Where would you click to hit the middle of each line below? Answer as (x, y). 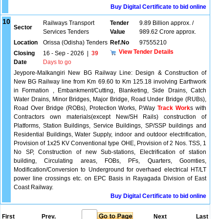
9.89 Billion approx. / (166, 23)
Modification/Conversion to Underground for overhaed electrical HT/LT (110, 170)
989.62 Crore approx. (168, 32)
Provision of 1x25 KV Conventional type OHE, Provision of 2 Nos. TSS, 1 (110, 143)
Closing (24, 53)
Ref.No (120, 43)
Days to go (57, 62)
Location (26, 43)
